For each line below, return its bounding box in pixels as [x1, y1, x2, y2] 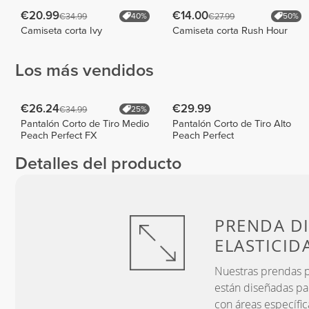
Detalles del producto [15, 153, 181, 175]
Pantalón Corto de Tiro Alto [172, 117, 292, 130]
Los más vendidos [15, 60, 154, 81]
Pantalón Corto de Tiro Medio [21, 117, 150, 130]
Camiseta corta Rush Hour [172, 24, 288, 37]
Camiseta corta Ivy [21, 24, 103, 37]
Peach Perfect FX [21, 129, 98, 141]
